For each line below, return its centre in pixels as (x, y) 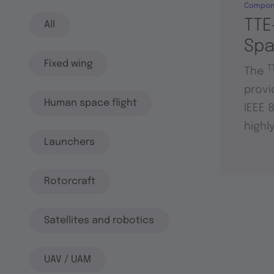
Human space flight (91, 103)
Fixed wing (68, 64)
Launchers (69, 142)
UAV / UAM (68, 259)
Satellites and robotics (99, 220)
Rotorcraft (70, 181)
